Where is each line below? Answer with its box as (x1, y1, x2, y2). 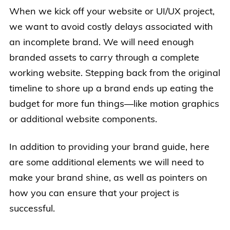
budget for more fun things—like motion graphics (9, 100, 219, 109)
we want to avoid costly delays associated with (9, 23, 213, 32)
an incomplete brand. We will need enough (9, 38, 194, 48)
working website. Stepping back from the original (9, 69, 220, 79)
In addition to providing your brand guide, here (9, 143, 209, 152)
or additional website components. (9, 115, 157, 125)
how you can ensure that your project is (9, 189, 179, 199)
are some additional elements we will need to (9, 158, 204, 168)
